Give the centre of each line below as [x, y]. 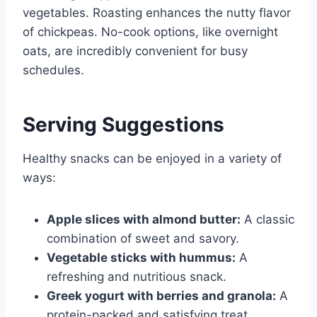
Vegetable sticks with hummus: [141, 258]
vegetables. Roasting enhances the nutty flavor [157, 13]
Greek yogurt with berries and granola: [161, 296]
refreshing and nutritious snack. [137, 277]
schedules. [53, 70]
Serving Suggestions [123, 125]
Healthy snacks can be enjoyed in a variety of [152, 159]
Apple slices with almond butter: [144, 220]
